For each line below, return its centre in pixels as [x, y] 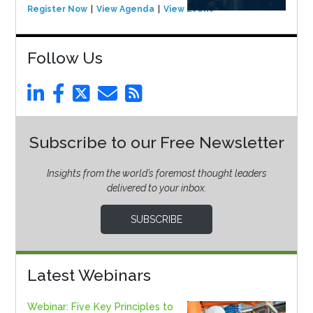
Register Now [57, 9]
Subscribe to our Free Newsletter [156, 143]
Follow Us [65, 58]
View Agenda [125, 9]
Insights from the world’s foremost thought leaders [156, 174]
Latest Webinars [89, 275]
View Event [188, 9]
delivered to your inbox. [156, 188]
